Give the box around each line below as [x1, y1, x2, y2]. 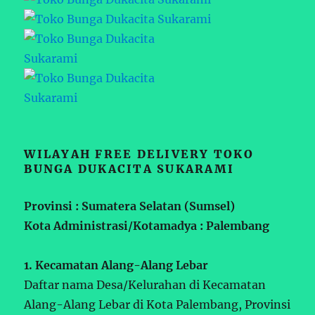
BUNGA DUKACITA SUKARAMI [24, 161, 235, 176]
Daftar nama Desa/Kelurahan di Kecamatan [24, 277, 266, 292]
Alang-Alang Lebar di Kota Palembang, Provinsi [24, 297, 291, 311]
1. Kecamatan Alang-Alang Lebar [24, 257, 209, 272]
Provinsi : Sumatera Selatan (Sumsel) [24, 198, 236, 213]
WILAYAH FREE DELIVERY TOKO [24, 146, 254, 161]
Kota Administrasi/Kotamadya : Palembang [24, 218, 270, 233]
